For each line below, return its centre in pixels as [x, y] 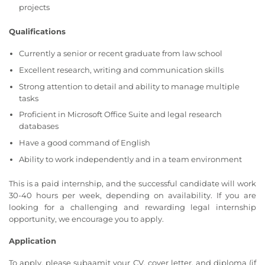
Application [33, 240]
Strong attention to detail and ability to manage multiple [129, 86]
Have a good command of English [84, 143]
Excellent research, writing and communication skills [121, 70]
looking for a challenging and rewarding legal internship [132, 207]
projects [34, 7]
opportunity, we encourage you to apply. [86, 219]
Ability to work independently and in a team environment [130, 159]
